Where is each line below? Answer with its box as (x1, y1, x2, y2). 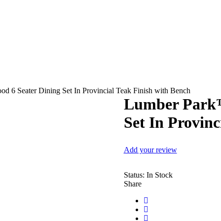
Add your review (123, 146, 177, 154)
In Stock (146, 171, 173, 180)
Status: (123, 171, 145, 180)
